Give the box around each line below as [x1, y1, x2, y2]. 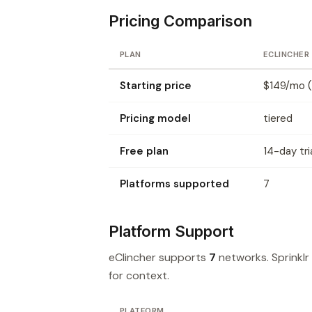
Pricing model [120, 111, 191, 125]
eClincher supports [109, 249, 209, 265]
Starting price [120, 78, 192, 93]
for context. [109, 267, 169, 283]
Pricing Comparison [109, 11, 252, 30]
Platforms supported [120, 176, 229, 191]
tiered [263, 111, 292, 125]
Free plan [120, 143, 169, 158]
